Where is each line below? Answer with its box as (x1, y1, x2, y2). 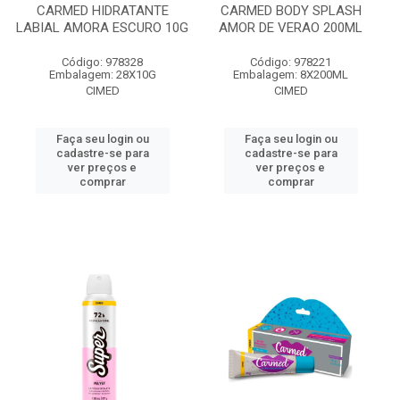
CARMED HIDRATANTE (36, 3, 169, 19)
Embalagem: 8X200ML (233, 68, 348, 81)
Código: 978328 (62, 55, 143, 69)
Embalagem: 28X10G (48, 68, 156, 81)
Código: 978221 (250, 55, 331, 69)
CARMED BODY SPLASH (220, 3, 362, 19)
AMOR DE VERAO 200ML (219, 20, 362, 36)
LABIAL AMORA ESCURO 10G (16, 20, 188, 36)
